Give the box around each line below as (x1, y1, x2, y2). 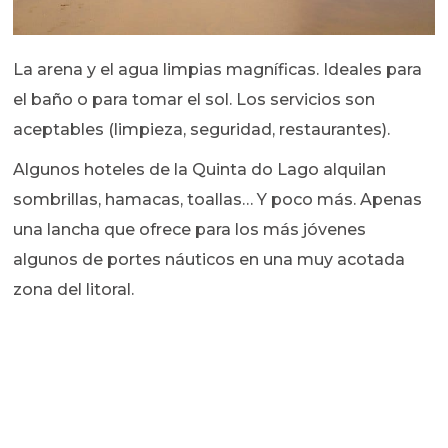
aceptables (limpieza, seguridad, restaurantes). (13, 119, 391, 139)
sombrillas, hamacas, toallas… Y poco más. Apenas (13, 189, 423, 209)
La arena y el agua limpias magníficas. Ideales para (13, 59, 423, 79)
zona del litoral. (13, 279, 135, 299)
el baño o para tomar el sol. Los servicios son (13, 89, 376, 109)
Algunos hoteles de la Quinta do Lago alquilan (13, 159, 387, 179)
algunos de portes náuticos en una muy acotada (13, 249, 406, 269)
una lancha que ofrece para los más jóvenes (13, 219, 367, 239)
